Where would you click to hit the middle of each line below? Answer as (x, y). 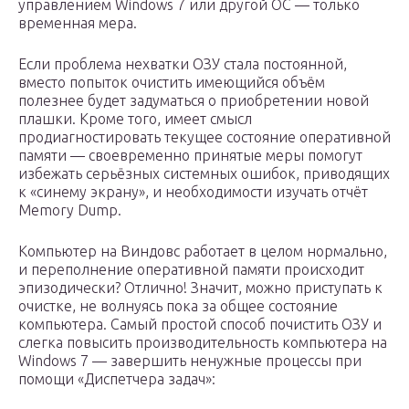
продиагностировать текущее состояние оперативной (204, 137)
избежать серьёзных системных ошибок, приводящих (204, 174)
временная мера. (78, 23)
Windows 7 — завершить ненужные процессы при (190, 361)
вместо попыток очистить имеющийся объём (172, 83)
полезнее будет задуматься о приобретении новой (194, 101)
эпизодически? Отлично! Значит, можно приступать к (200, 288)
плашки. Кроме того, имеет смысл (135, 119)
